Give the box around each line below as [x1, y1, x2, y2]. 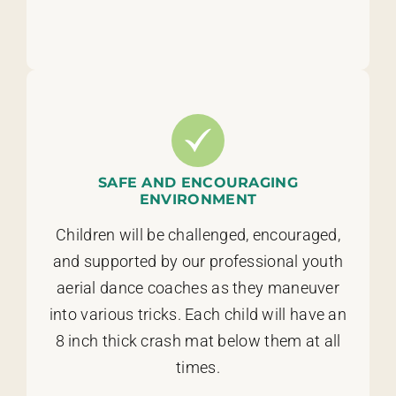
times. [176, 357, 220, 377]
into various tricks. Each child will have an [49, 304, 347, 324]
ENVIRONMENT [139, 190, 257, 208]
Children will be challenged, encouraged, [56, 225, 340, 244]
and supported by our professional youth [52, 251, 344, 270]
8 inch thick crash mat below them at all [55, 331, 341, 350]
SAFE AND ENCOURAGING [97, 173, 298, 191]
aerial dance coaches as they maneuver [56, 278, 340, 297]
